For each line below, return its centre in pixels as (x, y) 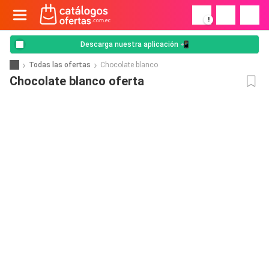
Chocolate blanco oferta (77, 81)
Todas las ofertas (60, 65)
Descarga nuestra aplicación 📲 (134, 44)
